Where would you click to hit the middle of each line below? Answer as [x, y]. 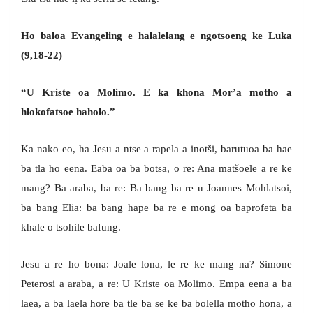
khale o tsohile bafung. [71, 227]
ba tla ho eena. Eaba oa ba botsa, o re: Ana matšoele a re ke [156, 169]
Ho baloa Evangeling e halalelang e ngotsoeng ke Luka [156, 36]
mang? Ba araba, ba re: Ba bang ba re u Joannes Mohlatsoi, [156, 188]
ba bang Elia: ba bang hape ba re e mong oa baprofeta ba [156, 208]
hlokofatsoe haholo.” [68, 112]
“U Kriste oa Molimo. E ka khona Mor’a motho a [156, 93]
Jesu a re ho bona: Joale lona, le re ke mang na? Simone [156, 264]
